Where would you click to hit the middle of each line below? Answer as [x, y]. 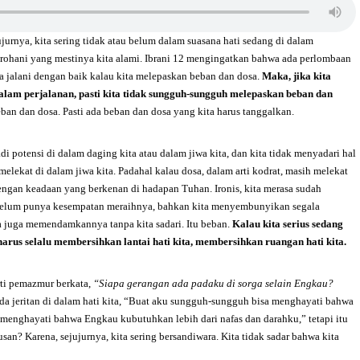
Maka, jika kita [297, 76]
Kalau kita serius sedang [288, 224]
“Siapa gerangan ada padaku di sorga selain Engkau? [213, 283]
